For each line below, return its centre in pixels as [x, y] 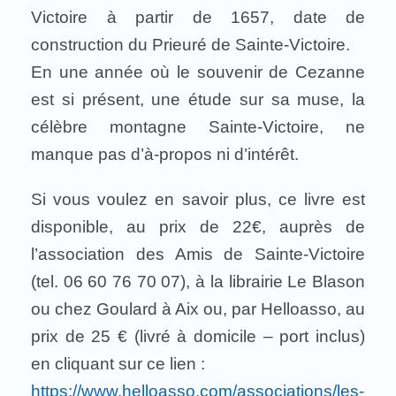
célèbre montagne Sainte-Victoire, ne [198, 127]
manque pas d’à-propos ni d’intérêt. [165, 154]
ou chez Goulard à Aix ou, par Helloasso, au [198, 309]
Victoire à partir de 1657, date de [198, 17]
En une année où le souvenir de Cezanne [198, 72]
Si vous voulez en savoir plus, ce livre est [198, 199]
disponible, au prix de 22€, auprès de [198, 227]
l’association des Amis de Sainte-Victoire [198, 254]
